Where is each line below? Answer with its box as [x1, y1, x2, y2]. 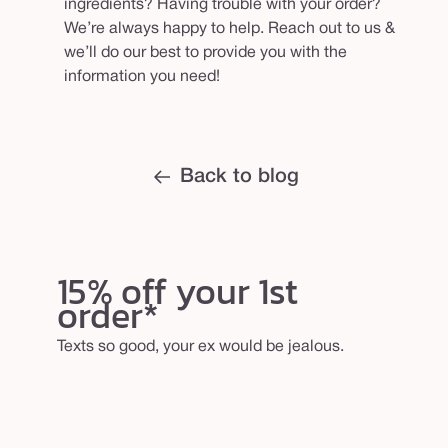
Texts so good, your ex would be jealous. [56, 339, 344, 354]
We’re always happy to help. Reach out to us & [64, 21, 395, 36]
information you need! [64, 69, 220, 84]
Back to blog [179, 167, 299, 186]
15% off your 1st [56, 263, 298, 318]
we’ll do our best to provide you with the [64, 45, 347, 60]
